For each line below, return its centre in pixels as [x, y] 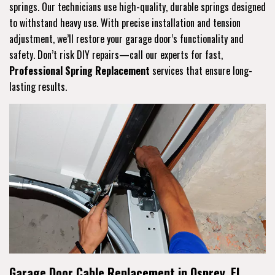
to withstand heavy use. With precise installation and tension [125, 22]
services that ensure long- [201, 70]
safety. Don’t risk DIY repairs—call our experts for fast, [116, 54]
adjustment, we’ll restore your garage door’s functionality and [126, 38]
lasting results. [38, 86]
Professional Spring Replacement [79, 70]
